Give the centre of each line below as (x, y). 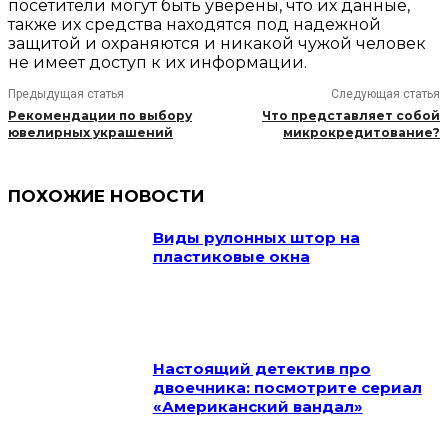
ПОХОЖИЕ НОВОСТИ (106, 196)
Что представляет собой (350, 116)
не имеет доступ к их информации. (157, 63)
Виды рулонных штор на (256, 238)
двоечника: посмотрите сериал (287, 387)
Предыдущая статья (66, 94)
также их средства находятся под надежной (194, 25)
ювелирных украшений (90, 133)
